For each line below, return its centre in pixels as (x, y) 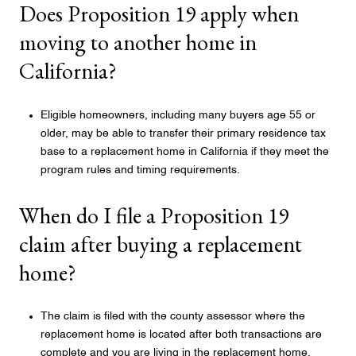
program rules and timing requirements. (140, 170)
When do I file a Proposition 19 (154, 215)
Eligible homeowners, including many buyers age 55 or (178, 115)
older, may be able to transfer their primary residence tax (183, 133)
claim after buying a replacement (161, 244)
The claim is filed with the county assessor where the (172, 317)
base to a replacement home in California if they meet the (184, 151)
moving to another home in (138, 43)
